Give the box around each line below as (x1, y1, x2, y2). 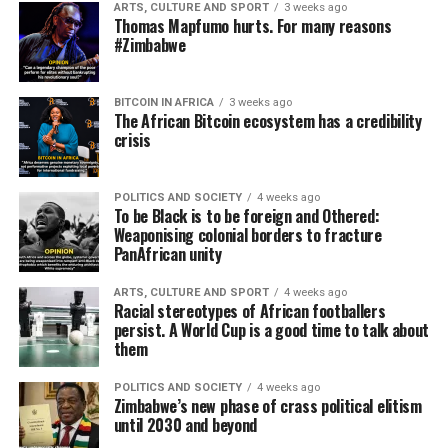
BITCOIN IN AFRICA (113, 96, 214, 109)
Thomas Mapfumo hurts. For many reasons (113, 14, 392, 38)
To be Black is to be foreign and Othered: (113, 204, 380, 228)
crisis (113, 128, 151, 152)
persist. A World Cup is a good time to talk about (113, 318, 429, 342)
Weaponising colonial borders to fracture (113, 223, 382, 247)
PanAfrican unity (113, 242, 222, 266)
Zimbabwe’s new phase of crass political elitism (113, 394, 422, 418)
